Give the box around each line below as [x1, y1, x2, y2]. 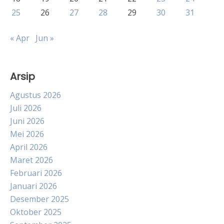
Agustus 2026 [10, 89, 61, 101]
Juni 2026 [10, 115, 44, 127]
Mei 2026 [10, 128, 44, 140]
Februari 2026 [10, 167, 62, 179]
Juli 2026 [10, 102, 41, 114]
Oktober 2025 [10, 206, 61, 218]
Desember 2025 [10, 193, 69, 205]
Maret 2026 [10, 154, 53, 166]
